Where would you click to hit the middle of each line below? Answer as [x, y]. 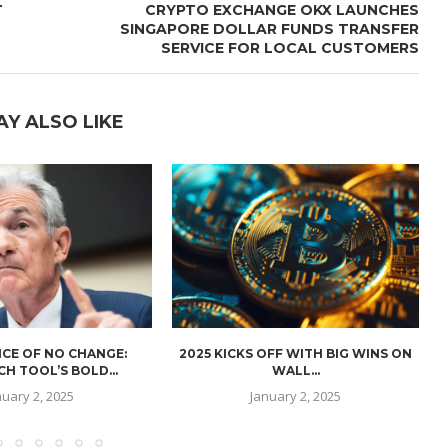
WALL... [295, 371]
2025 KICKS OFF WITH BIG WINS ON [296, 354]
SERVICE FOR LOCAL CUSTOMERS [289, 47]
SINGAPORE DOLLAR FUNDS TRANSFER [269, 28]
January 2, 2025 [296, 396]
